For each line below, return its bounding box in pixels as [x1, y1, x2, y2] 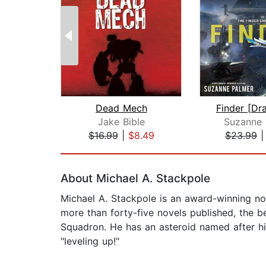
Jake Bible [97, 116, 145, 128]
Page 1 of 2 [60, 142, 113, 154]
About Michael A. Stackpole [61, 172, 210, 186]
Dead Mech [95, 102, 147, 115]
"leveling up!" [61, 235, 119, 248]
